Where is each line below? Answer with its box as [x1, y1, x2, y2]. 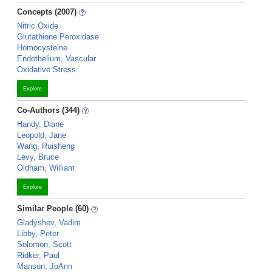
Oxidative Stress [17, 65, 76, 74]
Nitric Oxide [17, 21, 58, 30]
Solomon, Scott [17, 240, 72, 249]
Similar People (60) [17, 204, 89, 213]
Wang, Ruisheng [17, 141, 75, 151]
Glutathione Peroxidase [17, 32, 99, 41]
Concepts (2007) [17, 7, 76, 16]
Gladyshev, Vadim [17, 218, 81, 227]
